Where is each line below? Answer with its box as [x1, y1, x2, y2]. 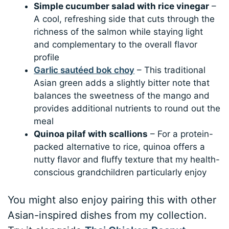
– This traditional [134, 65, 206, 76]
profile [34, 52, 60, 63]
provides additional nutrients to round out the [34, 103, 221, 114]
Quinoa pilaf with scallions [34, 129, 148, 140]
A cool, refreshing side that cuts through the [34, 14, 215, 25]
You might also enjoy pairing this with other [8, 193, 217, 206]
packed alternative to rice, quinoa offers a [34, 142, 205, 152]
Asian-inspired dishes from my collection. [8, 209, 208, 221]
